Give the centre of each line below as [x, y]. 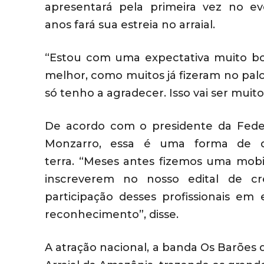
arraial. [197, 25]
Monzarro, [78, 144]
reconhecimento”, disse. [112, 215]
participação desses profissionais [141, 197]
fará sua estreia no [125, 25]
